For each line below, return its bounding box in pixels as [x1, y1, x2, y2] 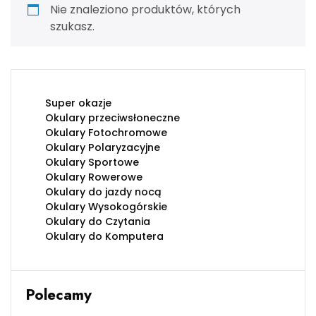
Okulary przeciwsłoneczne [45, 111, 180, 126]
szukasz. [50, 18, 95, 35]
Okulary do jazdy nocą [45, 185, 162, 200]
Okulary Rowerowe [45, 170, 142, 185]
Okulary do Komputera [45, 229, 164, 244]
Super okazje [45, 96, 111, 111]
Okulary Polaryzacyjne [45, 140, 160, 155]
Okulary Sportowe [45, 155, 139, 170]
